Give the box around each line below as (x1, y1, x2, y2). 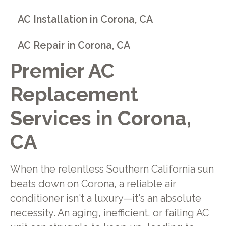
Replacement (10, 83, 138, 106)
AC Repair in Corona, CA (18, 40, 131, 52)
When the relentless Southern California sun (10, 163, 214, 175)
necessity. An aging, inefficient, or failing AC (10, 207, 209, 219)
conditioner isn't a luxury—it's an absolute (10, 192, 201, 204)
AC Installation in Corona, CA (18, 13, 153, 25)
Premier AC (10, 59, 115, 83)
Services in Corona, (10, 106, 191, 130)
